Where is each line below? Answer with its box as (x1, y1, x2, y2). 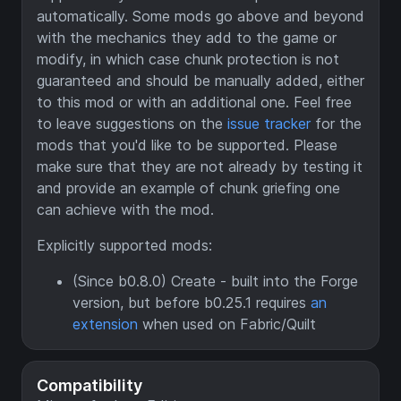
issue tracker (227, 115, 311, 133)
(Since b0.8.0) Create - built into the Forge (73, 272, 358, 291)
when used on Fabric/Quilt (138, 315, 316, 334)
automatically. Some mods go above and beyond (37, 7, 364, 26)
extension (73, 315, 138, 334)
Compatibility (37, 376, 142, 396)
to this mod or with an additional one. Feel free (37, 93, 352, 112)
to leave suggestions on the (37, 115, 227, 133)
